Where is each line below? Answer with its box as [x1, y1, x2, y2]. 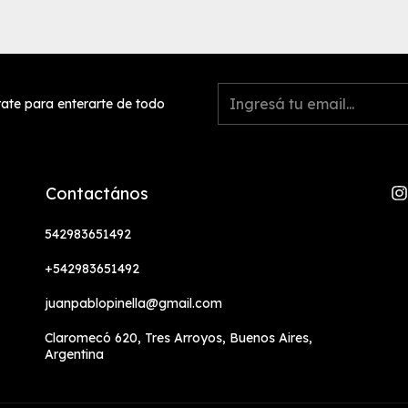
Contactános [46, 183, 148, 205]
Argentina [45, 346, 104, 363]
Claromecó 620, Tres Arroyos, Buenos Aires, [45, 330, 312, 347]
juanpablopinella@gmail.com [45, 295, 222, 312]
